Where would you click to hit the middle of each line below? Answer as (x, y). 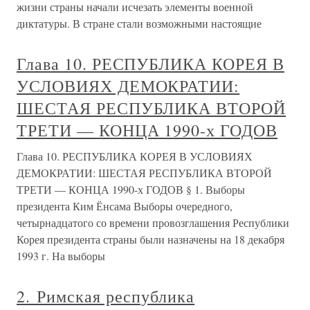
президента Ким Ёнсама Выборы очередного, (125, 206)
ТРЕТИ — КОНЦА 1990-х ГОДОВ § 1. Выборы (131, 189)
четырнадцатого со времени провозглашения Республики (153, 222)
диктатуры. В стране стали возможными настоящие (139, 23)
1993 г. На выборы (61, 256)
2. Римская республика (106, 296)
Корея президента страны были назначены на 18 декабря (151, 239)
